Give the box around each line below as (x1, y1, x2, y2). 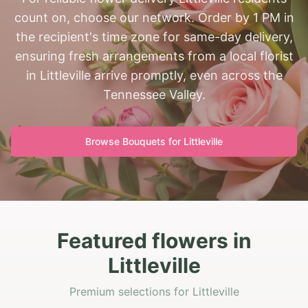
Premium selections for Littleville (69, 285, 239, 298)
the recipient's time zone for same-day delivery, (15, 30, 293, 44)
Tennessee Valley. (102, 87, 206, 102)
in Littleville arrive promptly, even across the (25, 68, 283, 82)
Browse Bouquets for (85, 135, 184, 147)
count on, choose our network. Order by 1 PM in (14, 10, 294, 25)
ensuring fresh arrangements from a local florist (14, 49, 294, 63)
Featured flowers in (56, 228, 252, 253)
